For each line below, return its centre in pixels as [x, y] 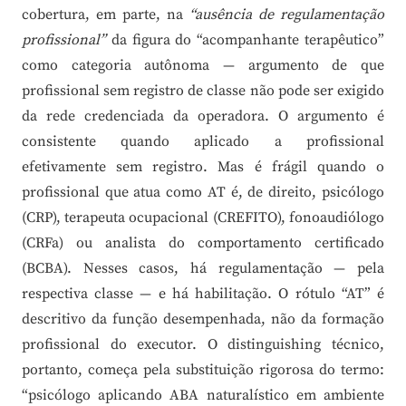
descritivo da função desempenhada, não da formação [203, 319]
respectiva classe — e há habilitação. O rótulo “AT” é [203, 294]
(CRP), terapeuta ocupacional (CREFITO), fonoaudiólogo [203, 218]
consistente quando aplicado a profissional [203, 142]
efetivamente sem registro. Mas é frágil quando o [203, 167]
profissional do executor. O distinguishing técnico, [203, 345]
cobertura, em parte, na [106, 15]
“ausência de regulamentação [287, 15]
